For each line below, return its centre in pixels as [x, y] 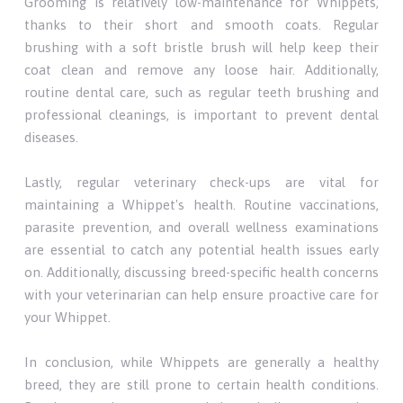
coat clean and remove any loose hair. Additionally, [201, 69]
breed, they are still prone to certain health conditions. [201, 384]
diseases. [52, 137]
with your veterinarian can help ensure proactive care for [201, 294]
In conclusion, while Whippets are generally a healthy [201, 362]
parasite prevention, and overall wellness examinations [201, 227]
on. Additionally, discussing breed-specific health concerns [201, 272]
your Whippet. [68, 317]
